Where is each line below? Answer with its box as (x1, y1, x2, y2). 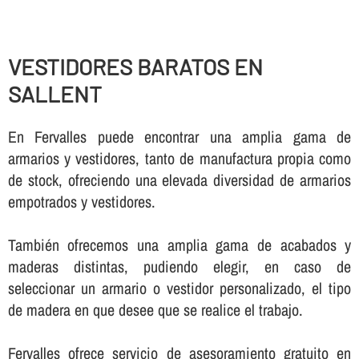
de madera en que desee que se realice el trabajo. (7, 299, 303, 321)
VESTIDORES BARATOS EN (7, 53, 263, 81)
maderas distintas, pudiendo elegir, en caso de (7, 256, 352, 278)
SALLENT (7, 80, 102, 108)
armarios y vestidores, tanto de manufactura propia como (7, 147, 352, 170)
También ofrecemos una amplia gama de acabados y (7, 234, 352, 256)
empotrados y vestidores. (7, 191, 155, 213)
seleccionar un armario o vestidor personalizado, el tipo (7, 277, 352, 300)
